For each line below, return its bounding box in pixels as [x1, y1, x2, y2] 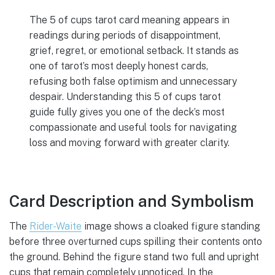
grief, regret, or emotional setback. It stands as [29, 44, 239, 56]
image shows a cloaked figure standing [82, 220, 260, 232]
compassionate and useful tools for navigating [29, 121, 238, 133]
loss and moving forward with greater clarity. [29, 136, 230, 149]
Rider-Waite [29, 220, 82, 232]
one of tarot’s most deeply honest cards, [29, 60, 209, 72]
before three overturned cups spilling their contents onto [9, 235, 262, 247]
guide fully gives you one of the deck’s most [29, 106, 225, 118]
